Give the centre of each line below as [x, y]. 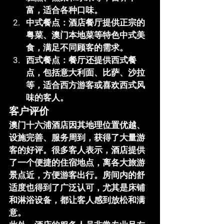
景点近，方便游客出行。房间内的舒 [77, 175]
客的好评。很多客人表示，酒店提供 [77, 150]
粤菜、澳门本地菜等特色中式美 [85, 35]
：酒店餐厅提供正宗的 [102, 22]
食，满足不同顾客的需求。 [77, 47]
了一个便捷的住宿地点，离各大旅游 [77, 162]
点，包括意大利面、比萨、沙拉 [85, 72]
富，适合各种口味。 [64, 10]
